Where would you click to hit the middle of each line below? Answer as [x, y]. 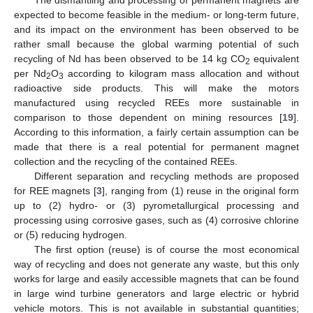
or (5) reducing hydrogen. [71, 234]
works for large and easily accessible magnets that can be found [156, 278]
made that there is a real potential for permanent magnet [156, 146]
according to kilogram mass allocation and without [181, 73]
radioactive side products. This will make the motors [156, 88]
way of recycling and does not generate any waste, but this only [156, 264]
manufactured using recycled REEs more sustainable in [156, 102]
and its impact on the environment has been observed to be [156, 29]
